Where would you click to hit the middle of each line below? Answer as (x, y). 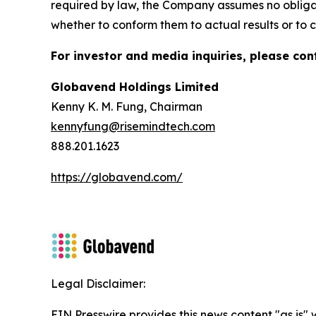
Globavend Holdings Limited (135, 87)
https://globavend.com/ (117, 177)
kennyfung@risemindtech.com (133, 127)
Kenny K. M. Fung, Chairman (127, 107)
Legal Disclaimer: (98, 284)
